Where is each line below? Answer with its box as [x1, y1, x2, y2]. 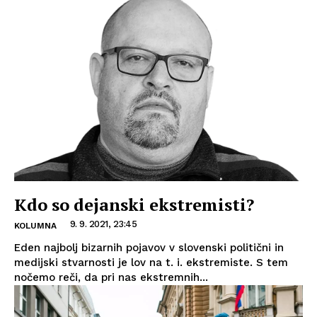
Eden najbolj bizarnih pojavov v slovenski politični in [14, 241, 284, 255]
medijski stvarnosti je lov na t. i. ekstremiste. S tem [14, 256, 288, 270]
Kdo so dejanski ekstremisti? [14, 193, 254, 217]
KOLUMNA [14, 221, 57, 231]
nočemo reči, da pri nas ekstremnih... [14, 271, 208, 284]
